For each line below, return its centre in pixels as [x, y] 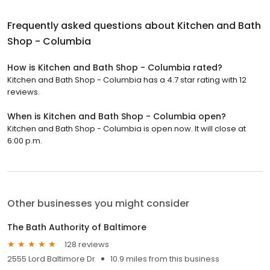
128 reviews [87, 244]
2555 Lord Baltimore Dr [51, 259]
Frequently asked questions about [92, 26]
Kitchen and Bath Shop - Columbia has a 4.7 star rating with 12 [127, 80]
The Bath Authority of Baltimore [77, 228]
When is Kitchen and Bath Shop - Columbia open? [117, 117]
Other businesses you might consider [98, 204]
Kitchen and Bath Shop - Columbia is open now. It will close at [127, 129]
